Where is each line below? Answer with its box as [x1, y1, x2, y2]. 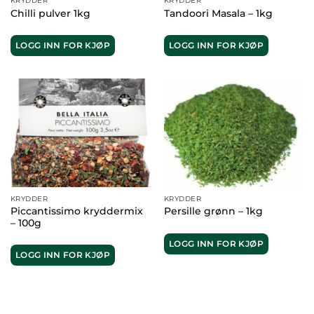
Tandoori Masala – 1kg [163, 7, 273, 19]
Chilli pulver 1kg [10, 7, 90, 19]
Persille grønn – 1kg [163, 205, 263, 217]
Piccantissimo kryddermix [10, 205, 143, 217]
